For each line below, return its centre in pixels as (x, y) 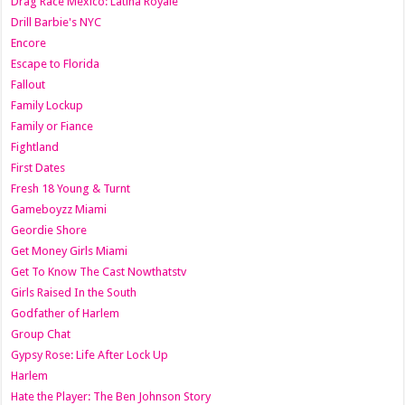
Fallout (28, 84)
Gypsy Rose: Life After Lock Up (90, 354)
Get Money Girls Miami (70, 250)
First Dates (38, 167)
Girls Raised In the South (74, 292)
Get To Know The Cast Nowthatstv (99, 271)
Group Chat (41, 334)
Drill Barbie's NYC (57, 22)
